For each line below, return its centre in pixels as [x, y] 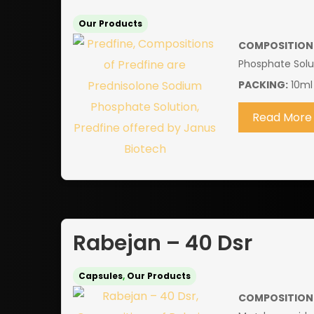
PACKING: [263, 85]
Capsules [101, 276]
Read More [282, 118]
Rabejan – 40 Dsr [163, 244]
